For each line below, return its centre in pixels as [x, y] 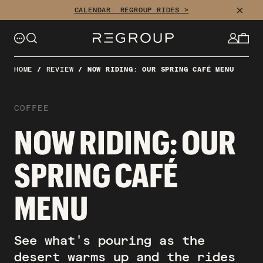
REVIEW [60, 69]
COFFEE [32, 108]
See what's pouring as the [109, 240]
